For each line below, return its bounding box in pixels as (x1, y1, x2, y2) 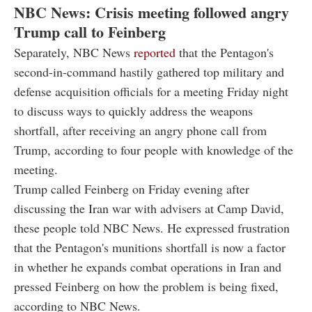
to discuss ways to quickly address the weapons (14, 102, 253, 120)
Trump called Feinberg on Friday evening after (14, 180, 249, 198)
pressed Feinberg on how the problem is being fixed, (14, 278, 279, 295)
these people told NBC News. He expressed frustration (14, 219, 290, 237)
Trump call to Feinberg (14, 20, 166, 44)
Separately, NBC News (14, 44, 134, 61)
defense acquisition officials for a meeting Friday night (14, 83, 288, 100)
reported (134, 44, 175, 61)
